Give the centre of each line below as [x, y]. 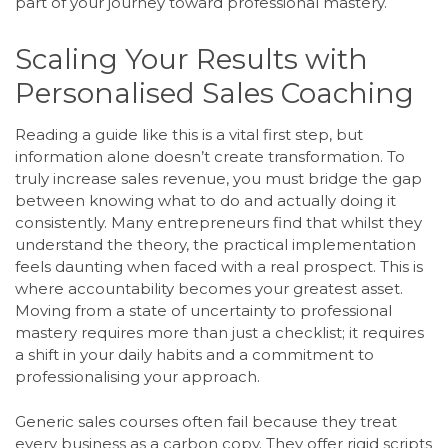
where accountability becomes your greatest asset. [209, 289]
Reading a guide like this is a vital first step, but [189, 135]
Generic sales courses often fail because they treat [206, 421]
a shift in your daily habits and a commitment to [194, 355]
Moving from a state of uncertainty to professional [203, 311]
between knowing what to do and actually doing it [205, 201]
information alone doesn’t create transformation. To [210, 157]
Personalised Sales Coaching [214, 93]
